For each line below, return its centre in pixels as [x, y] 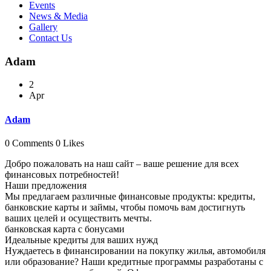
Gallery [43, 27]
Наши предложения [46, 185]
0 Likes [70, 143]
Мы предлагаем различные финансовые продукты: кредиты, [130, 196]
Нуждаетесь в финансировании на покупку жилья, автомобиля [135, 250]
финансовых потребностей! [62, 174]
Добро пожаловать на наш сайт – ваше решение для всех [122, 163]
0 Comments [29, 143]
